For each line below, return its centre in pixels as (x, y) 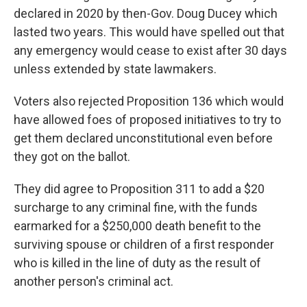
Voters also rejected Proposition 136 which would (149, 101)
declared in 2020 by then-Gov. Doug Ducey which (146, 13)
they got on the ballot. (72, 157)
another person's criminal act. (94, 281)
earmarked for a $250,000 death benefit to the (137, 226)
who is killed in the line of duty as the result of (137, 263)
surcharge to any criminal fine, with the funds (136, 207)
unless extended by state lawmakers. (115, 69)
